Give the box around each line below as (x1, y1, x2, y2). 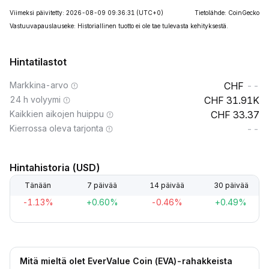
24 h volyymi (10, 94, 61, 104)
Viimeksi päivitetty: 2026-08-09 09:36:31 (10, 9, 134, 16)
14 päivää (149, 181, 184, 190)
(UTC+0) (136, 9, 163, 16)
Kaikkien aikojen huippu (10, 109, 104, 119)
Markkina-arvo (10, 80, 68, 90)
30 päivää (213, 181, 249, 190)
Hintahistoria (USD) (10, 162, 100, 174)
